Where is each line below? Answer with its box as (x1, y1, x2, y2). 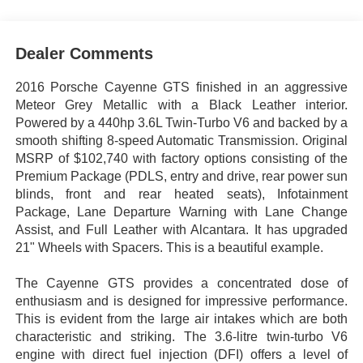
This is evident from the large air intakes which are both (15, 312, 348, 327)
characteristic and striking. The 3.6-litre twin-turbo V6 (15, 330, 348, 344)
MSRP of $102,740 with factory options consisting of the (15, 152, 348, 166)
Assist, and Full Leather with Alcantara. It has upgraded (15, 223, 348, 237)
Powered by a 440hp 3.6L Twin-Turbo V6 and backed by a (15, 116, 348, 130)
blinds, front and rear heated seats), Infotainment (15, 187, 348, 202)
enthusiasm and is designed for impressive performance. (15, 294, 348, 309)
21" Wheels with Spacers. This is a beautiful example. (15, 241, 323, 255)
